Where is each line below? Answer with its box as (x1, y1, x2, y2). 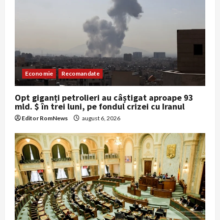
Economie (25, 69, 53, 77)
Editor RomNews (22, 114, 68, 122)
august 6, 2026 (81, 114, 120, 122)
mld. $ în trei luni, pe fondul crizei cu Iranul (15, 100, 185, 112)
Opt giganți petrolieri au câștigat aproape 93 (15, 91, 193, 103)
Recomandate (61, 69, 100, 77)
